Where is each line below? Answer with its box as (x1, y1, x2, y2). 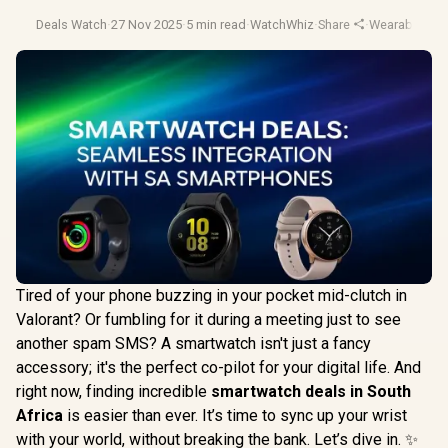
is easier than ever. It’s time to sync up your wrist (63, 405, 407, 425)
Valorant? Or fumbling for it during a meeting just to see (16, 309, 401, 329)
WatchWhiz (250, 17, 314, 32)
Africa (16, 405, 63, 425)
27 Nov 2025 (111, 17, 182, 32)
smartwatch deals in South (211, 381, 411, 401)
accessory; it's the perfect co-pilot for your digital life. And (16, 357, 421, 377)
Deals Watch (36, 17, 107, 32)
